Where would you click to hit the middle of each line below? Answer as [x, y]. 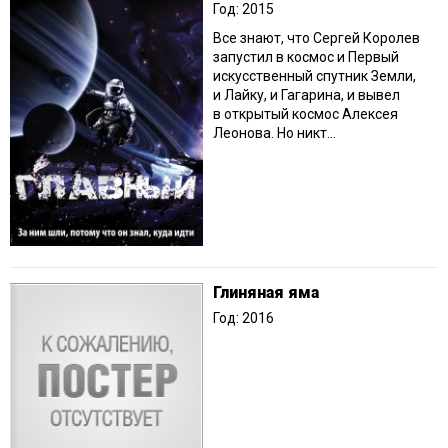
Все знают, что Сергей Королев [316, 38]
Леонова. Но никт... [274, 133]
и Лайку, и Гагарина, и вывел [306, 95]
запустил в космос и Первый [306, 57]
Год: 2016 [243, 318]
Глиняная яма [266, 293]
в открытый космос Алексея [305, 114]
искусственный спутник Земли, [314, 76]
